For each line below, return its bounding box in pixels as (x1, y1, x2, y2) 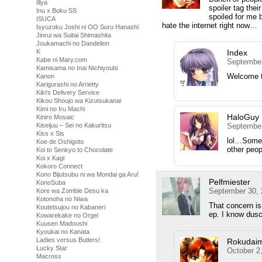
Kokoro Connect (36, 163, 82, 170)
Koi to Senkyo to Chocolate (36, 146, 113, 153)
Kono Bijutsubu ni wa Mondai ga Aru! (36, 171, 139, 178)
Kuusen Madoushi (36, 220, 87, 227)
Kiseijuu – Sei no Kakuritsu (36, 122, 111, 129)
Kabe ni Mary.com (36, 56, 87, 63)
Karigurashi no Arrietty (36, 81, 99, 88)
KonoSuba (36, 179, 65, 186)
